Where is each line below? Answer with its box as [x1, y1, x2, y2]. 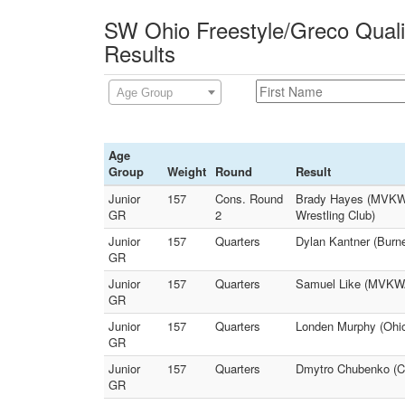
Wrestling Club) [296, 206, 375, 223]
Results [104, 37, 175, 69]
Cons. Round [215, 190, 283, 207]
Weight [167, 163, 206, 180]
